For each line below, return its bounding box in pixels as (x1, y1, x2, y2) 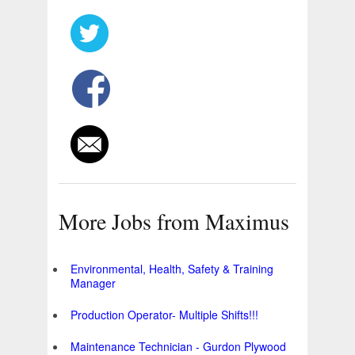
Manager (71, 275, 116, 292)
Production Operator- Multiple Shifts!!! (71, 307, 258, 323)
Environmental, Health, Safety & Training (71, 261, 273, 277)
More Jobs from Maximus (59, 206, 289, 237)
